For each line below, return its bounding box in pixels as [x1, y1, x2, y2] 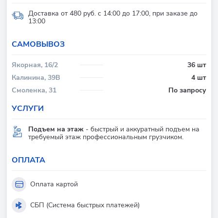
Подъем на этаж [28, 124, 84, 134]
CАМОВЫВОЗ [12, 38, 65, 50]
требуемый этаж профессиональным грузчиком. [28, 132, 183, 142]
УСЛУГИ [12, 103, 44, 114]
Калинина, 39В [12, 73, 60, 82]
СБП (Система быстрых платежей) [30, 200, 140, 210]
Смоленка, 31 [12, 85, 56, 95]
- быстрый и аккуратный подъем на [84, 124, 200, 134]
